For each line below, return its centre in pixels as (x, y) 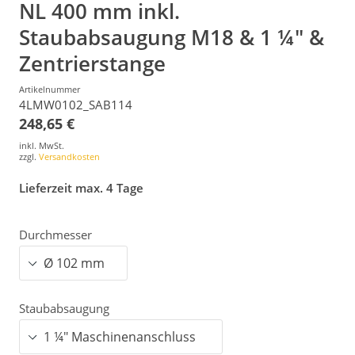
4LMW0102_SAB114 (76, 104)
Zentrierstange (92, 63)
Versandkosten (69, 157)
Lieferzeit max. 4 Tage (81, 187)
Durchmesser (55, 235)
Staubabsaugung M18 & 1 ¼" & (172, 37)
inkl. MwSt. (42, 146)
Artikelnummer (50, 89)
